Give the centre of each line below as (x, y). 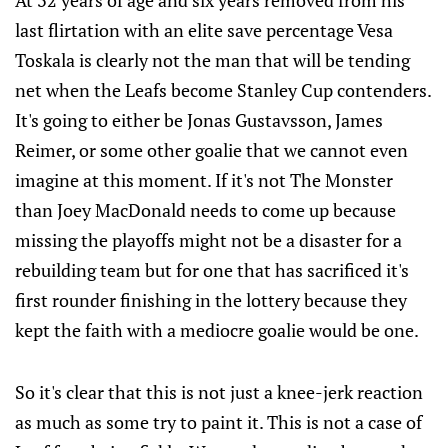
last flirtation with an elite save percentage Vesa (204, 30)
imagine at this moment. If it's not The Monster (204, 180)
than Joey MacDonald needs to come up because (205, 210)
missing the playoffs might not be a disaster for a (208, 240)
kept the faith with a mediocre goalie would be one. (217, 330)
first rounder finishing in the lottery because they (211, 300)
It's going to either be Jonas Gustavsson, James (199, 120)
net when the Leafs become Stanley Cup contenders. (223, 90)
